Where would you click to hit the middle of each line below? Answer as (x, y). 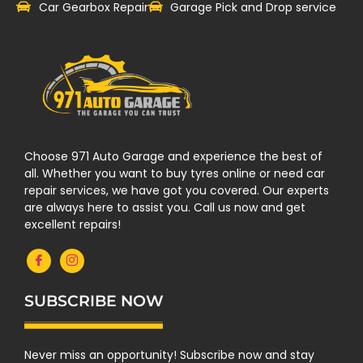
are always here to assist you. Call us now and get (165, 208)
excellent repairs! (73, 225)
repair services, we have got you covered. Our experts (177, 191)
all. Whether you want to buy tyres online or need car (175, 174)
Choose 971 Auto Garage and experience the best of (173, 157)
